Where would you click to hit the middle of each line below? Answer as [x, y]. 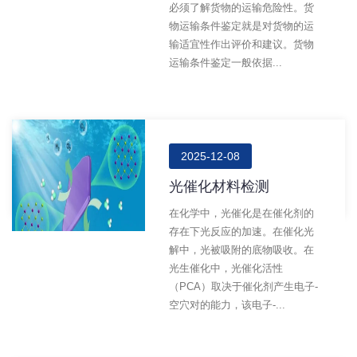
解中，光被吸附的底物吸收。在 [242, 250]
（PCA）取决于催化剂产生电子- [244, 286]
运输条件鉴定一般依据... [226, 63]
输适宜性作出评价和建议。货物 [242, 44]
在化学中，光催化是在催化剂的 [242, 213]
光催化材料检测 [220, 186]
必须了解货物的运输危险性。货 [242, 8]
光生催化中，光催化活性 [226, 268]
